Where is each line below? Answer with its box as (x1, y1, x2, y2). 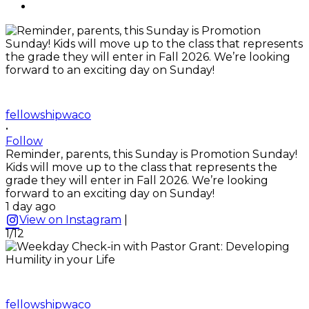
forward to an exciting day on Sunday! (6, 186, 215, 200)
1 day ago (6, 199, 56, 213)
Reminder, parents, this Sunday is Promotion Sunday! (6, 147, 297, 161)
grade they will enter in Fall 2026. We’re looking (6, 173, 268, 187)
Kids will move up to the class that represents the (6, 160, 277, 174)
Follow (6, 134, 43, 148)
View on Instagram (19, 212, 121, 226)
